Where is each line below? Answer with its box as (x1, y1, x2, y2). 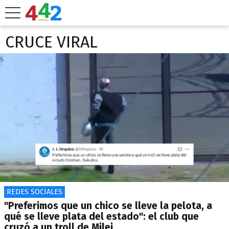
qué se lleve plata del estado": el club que (4, 211, 199, 222)
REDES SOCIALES (7, 188, 62, 196)
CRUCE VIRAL (5, 32, 98, 52)
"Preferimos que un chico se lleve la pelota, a (4, 200, 212, 212)
